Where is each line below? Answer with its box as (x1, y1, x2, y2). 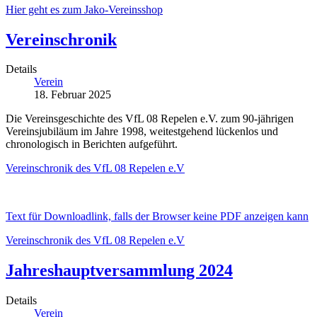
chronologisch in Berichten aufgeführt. (6, 138, 178, 151)
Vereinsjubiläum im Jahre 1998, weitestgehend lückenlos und (6, 125, 278, 138)
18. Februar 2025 (34, 88, 111, 101)
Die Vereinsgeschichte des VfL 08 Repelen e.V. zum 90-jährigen (6, 113, 294, 125)
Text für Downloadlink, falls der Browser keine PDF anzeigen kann (6, 210, 309, 223)
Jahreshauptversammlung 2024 (6, 261, 233, 280)
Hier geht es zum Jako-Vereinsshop (6, 3, 163, 16)
